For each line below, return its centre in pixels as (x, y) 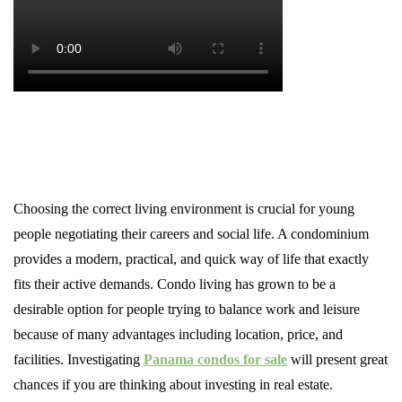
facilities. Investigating (79, 359)
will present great (339, 359)
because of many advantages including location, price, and (178, 334)
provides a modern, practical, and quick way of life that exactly (191, 259)
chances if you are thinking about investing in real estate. (173, 385)
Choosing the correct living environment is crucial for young (184, 209)
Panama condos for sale (215, 359)
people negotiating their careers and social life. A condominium (191, 234)
